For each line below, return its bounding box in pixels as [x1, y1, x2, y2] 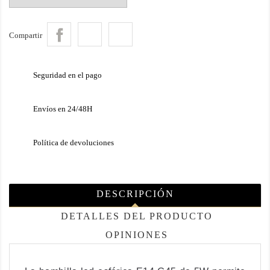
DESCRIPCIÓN [96, 189, 174, 199]
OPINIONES [105, 230, 169, 240]
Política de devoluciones [33, 138, 114, 148]
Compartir [9, 31, 42, 40]
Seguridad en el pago [33, 71, 102, 80]
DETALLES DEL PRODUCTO [61, 211, 213, 222]
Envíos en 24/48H [33, 104, 92, 114]
